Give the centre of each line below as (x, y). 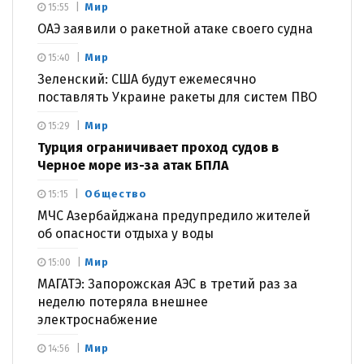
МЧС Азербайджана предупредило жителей (174, 215)
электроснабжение (97, 319)
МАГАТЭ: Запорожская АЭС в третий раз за (167, 284)
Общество (116, 193)
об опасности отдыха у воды (126, 233)
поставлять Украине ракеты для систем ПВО (177, 97)
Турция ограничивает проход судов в (158, 147)
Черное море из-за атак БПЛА (133, 165)
